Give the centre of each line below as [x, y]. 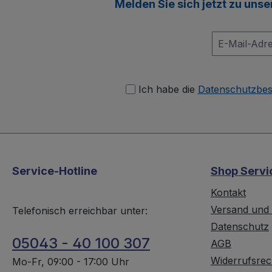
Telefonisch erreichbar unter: [80, 211]
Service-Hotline [55, 171]
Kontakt [229, 193]
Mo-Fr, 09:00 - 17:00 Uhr [71, 262]
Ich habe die [168, 90]
